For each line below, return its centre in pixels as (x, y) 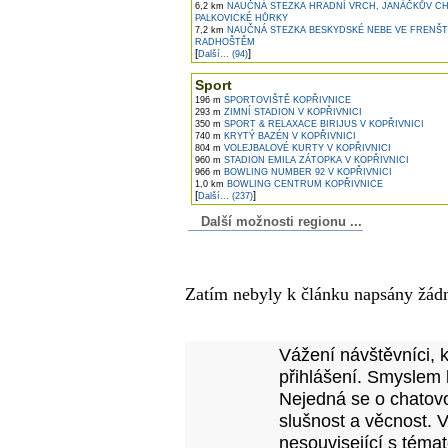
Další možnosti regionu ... (277, 221)
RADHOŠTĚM (225, 42)
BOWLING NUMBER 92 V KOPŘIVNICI (306, 172)
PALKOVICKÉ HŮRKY (241, 18)
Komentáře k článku (290, 247)
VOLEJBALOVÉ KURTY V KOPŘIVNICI (306, 148)
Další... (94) (223, 54)
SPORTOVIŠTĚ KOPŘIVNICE (286, 100)
